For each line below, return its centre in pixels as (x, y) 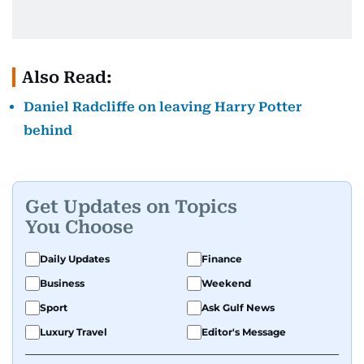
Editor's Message (244, 332)
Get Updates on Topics (131, 206)
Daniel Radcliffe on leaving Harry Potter (163, 107)
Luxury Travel (74, 332)
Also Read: (67, 77)
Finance (222, 259)
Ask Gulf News (238, 308)
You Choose (79, 227)
